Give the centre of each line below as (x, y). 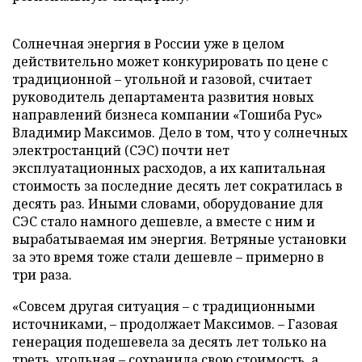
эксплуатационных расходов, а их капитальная (169, 168)
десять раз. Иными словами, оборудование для (168, 203)
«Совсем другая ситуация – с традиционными (164, 306)
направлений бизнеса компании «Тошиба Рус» (167, 114)
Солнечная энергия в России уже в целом (148, 43)
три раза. (42, 274)
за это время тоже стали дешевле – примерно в (168, 257)
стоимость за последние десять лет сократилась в (177, 185)
